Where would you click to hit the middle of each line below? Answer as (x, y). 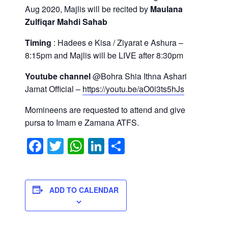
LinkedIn (135, 146)
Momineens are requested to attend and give (105, 110)
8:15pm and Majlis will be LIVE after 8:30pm (104, 55)
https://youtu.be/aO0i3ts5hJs (133, 89)
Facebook (79, 146)
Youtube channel (58, 76)
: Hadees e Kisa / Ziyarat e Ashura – (117, 43)
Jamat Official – (53, 89)
